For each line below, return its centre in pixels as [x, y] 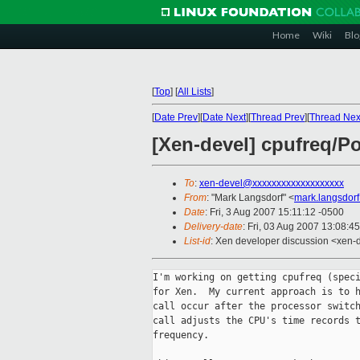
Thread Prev [278, 117]
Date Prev [176, 117]
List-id [197, 241]
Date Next [224, 117]
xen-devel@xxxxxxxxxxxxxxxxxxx [272, 184]
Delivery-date [213, 227]
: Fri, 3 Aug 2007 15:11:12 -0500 [274, 213]
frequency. [181, 335]
